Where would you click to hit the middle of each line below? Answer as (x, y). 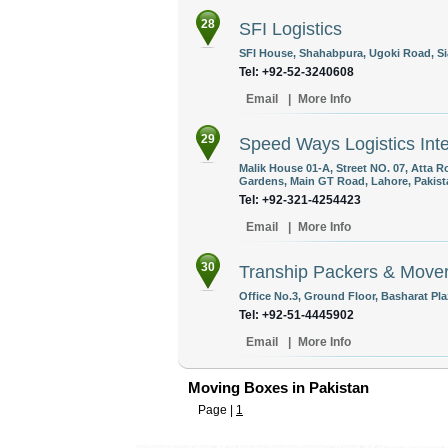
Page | (217, 410)
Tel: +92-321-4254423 (300, 200)
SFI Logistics (290, 29)
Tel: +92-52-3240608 (296, 72)
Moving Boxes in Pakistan (278, 387)
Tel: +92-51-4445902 (296, 315)
